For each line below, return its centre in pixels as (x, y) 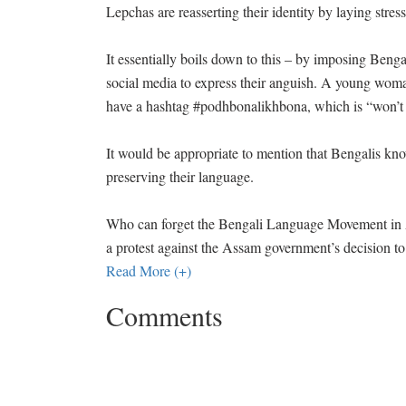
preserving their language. (180, 177)
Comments (164, 316)
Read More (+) (149, 271)
